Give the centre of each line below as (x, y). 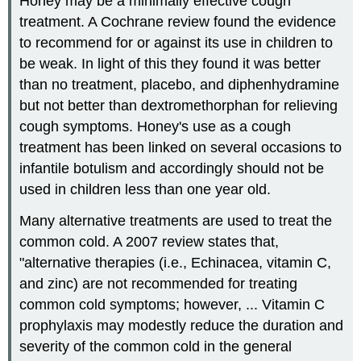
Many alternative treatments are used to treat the (176, 221)
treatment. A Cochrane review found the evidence (178, 22)
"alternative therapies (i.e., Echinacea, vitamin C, (176, 263)
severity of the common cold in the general (156, 347)
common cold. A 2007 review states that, (149, 242)
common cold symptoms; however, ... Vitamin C (172, 305)
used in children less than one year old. (145, 190)
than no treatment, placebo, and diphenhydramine (180, 85)
